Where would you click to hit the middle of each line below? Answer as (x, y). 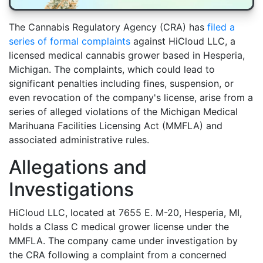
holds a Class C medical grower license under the (119, 226)
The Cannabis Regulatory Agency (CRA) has (108, 27)
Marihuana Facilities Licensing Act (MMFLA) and (116, 125)
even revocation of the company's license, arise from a (131, 97)
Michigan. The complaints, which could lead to (112, 69)
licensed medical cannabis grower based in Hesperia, (127, 55)
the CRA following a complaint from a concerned (118, 254)
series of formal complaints (70, 41)
